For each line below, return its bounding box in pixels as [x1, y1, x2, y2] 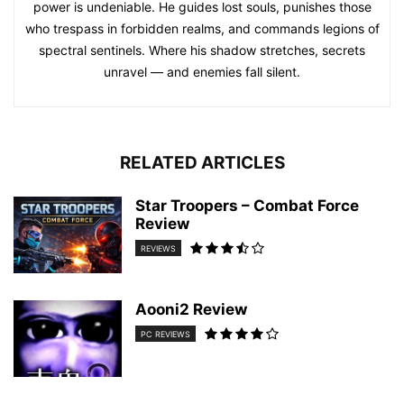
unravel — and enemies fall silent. [104, 64, 300, 79]
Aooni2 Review [135, 300, 247, 318]
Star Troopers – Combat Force [135, 197, 359, 215]
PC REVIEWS [141, 329, 190, 340]
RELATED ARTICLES [119, 152, 285, 173]
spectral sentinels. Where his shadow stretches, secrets [39, 42, 365, 58]
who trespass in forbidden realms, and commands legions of [24, 21, 380, 36]
